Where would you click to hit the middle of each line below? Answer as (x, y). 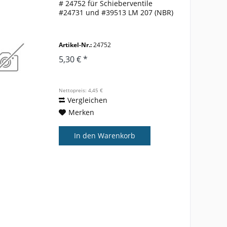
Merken (82, 112)
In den (85, 135)
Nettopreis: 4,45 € (81, 90)
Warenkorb (117, 135)
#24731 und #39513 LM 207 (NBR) (116, 12)
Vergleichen (88, 100)
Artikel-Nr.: (75, 45)
